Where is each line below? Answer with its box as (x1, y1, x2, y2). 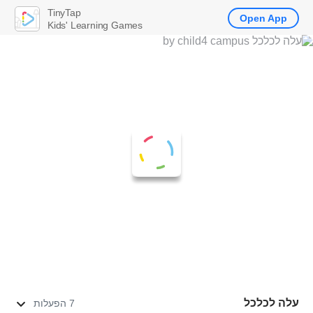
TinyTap (48, 6, 81, 18)
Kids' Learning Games (48, 19, 143, 31)
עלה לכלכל (244, 297, 299, 309)
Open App (240, 13, 287, 24)
